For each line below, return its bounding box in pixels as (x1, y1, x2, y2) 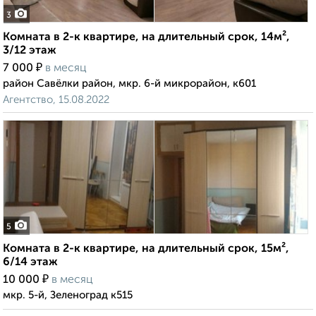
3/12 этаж (3, 45, 56, 57)
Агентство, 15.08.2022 (3, 95, 109, 106)
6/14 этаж (3, 257, 58, 269)
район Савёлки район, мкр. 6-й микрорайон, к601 (3, 78, 256, 90)
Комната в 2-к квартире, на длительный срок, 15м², (3, 243, 289, 255)
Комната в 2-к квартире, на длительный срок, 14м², (3, 32, 290, 44)
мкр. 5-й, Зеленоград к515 (3, 290, 133, 301)
